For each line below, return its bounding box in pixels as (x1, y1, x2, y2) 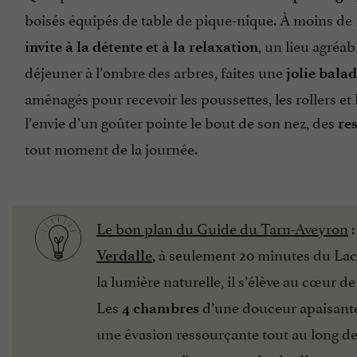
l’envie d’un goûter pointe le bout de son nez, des (25, 109, 338, 132)
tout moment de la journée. (25, 135, 198, 159)
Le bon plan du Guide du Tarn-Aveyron (96, 215, 348, 238)
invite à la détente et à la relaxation (25, 37, 258, 56)
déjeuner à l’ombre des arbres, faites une (25, 59, 283, 82)
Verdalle (96, 245, 152, 265)
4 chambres (119, 298, 199, 317)
